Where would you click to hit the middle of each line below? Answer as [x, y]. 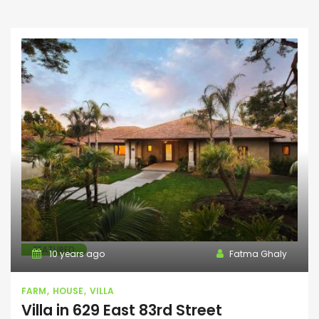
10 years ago [76, 254]
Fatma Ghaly [258, 254]
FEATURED [54, 250]
